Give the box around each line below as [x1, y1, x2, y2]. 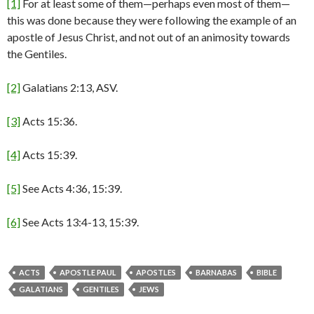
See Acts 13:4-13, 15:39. [20, 215, 139, 228]
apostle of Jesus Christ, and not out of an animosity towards [7, 30, 290, 43]
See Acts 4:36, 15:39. [20, 182, 122, 195]
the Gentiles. [7, 47, 67, 60]
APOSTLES [136, 268, 176, 277]
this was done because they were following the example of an [7, 13, 296, 27]
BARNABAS [196, 268, 237, 277]
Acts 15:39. [20, 148, 77, 161]
